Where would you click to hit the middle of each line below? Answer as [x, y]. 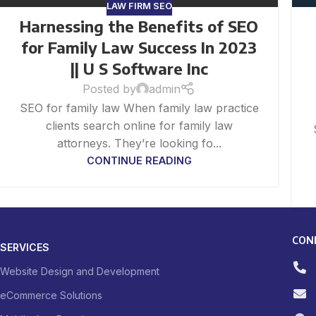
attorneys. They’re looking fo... [139, 143]
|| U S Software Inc [139, 68]
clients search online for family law [139, 125]
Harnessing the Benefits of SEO [139, 26]
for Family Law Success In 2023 [139, 47]
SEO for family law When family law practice [139, 108]
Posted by [109, 89]
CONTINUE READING [139, 160]
